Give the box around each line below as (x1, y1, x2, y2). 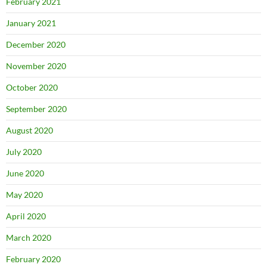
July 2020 (6, 147, 42, 157)
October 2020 (6, 82, 58, 93)
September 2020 (6, 104, 67, 114)
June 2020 (6, 168, 44, 179)
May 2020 (6, 190, 43, 200)
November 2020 (6, 61, 66, 72)
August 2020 (6, 125, 53, 136)
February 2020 (6, 254, 61, 265)
